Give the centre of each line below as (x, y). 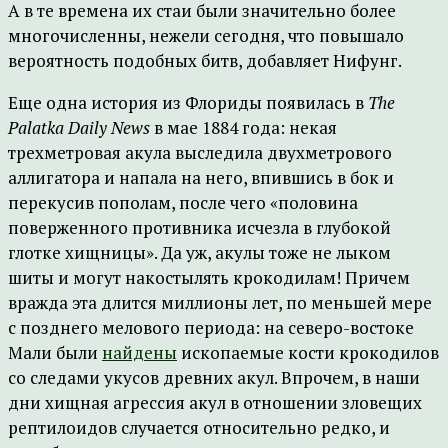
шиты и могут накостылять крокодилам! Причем (209, 277)
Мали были (55, 352)
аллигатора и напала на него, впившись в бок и (201, 177)
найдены (139, 352)
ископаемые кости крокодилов (308, 352)
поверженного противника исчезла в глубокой (199, 227)
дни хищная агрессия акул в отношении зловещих (215, 402)
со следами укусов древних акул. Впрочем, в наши (214, 377)
